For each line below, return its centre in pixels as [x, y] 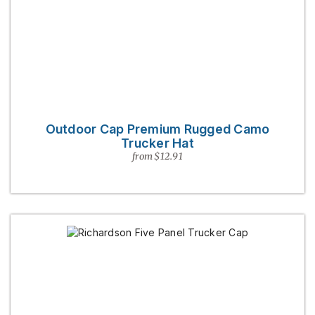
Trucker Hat [157, 143]
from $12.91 [157, 156]
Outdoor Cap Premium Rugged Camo [157, 129]
